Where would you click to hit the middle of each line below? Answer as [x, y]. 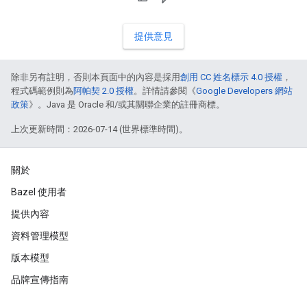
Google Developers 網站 [244, 91]
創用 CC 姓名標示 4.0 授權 [231, 77]
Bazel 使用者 [39, 192]
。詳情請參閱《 [165, 91]
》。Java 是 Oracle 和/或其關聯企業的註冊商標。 [127, 105]
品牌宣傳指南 [40, 280]
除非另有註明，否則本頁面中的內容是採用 [96, 77]
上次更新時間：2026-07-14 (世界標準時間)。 [99, 129]
